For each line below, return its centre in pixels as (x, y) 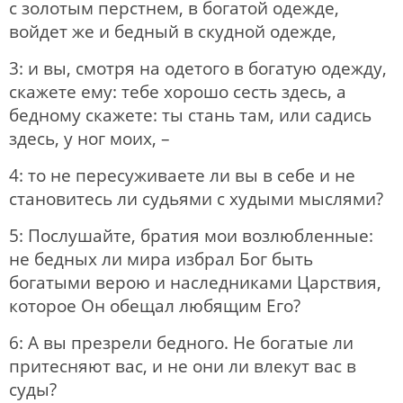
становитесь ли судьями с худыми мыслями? (196, 198)
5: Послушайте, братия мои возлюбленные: (191, 235)
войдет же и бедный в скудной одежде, (173, 31)
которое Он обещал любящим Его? (155, 305)
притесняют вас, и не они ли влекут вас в (183, 366)
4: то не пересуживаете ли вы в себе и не (182, 175)
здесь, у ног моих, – (90, 138)
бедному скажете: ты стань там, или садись (190, 115)
